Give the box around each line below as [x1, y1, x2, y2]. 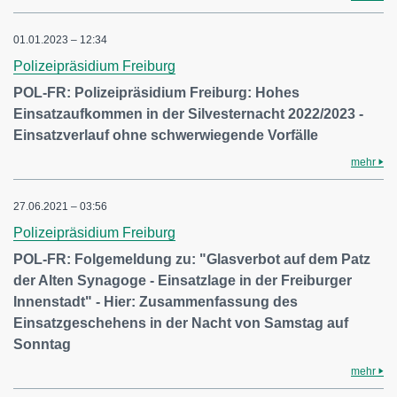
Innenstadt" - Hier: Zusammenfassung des [13, 294, 298, 309]
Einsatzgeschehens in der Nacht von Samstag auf [13, 315, 348, 331]
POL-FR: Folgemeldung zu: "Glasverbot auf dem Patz [13, 252, 370, 267]
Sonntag [13, 337, 71, 352]
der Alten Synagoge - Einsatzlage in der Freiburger [13, 273, 352, 288]
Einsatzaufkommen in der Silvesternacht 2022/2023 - [13, 106, 363, 121]
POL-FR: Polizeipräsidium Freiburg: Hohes [13, 85, 300, 100]
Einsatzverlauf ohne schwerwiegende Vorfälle [13, 128, 318, 143]
